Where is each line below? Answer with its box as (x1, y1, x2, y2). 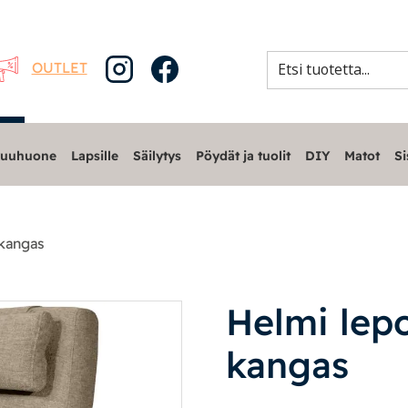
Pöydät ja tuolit (195, 148, 291, 163)
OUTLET (31, 57, 87, 76)
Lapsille (70, 148, 118, 163)
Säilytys (132, 148, 181, 163)
